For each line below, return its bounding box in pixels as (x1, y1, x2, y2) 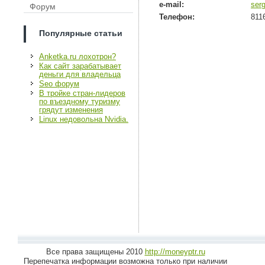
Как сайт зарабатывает (39, 62, 121, 70)
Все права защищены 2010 (46, 247, 145, 256)
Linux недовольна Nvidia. (39, 115, 128, 124)
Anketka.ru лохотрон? (39, 52, 116, 61)
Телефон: (159, 12, 195, 21)
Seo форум (39, 79, 79, 88)
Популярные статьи (39, 28, 122, 38)
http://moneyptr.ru (144, 247, 205, 256)
